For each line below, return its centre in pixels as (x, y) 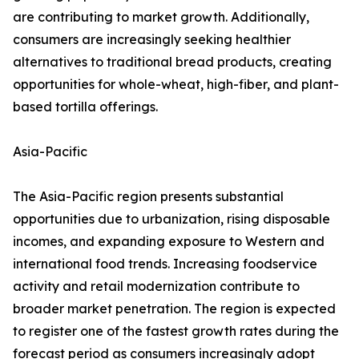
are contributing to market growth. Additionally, (161, 17)
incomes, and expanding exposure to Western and (169, 242)
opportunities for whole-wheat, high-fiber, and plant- (176, 85)
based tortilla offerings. (85, 107)
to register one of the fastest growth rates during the (176, 331)
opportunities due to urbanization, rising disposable (171, 219)
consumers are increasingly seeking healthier (152, 40)
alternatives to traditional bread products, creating (172, 62)
